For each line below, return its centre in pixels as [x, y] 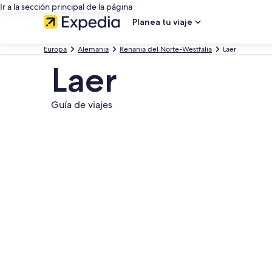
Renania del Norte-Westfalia [166, 49]
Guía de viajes [82, 105]
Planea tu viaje [162, 22]
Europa [55, 49]
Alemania [93, 49]
